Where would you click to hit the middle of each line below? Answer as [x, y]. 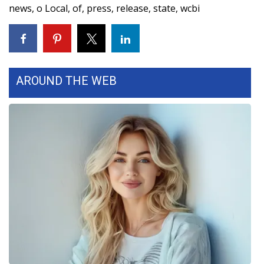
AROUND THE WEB [66, 81]
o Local [52, 8]
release [132, 8]
